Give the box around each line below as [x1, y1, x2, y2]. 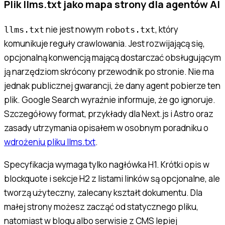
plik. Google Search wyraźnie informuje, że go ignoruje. [4, 94, 215, 106]
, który [155, 24, 178, 36]
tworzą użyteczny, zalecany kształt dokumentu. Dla [4, 187, 202, 199]
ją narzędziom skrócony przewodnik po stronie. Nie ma [4, 66, 214, 78]
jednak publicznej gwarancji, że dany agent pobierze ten [4, 80, 220, 92]
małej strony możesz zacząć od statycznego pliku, [4, 201, 198, 213]
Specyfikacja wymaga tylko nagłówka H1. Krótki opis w [4, 159, 209, 171]
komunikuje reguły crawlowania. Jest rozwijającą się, [4, 38, 205, 50]
